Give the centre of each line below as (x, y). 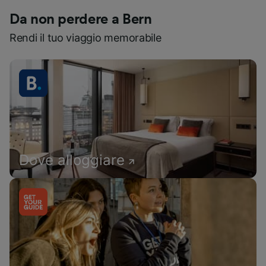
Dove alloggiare (72, 160)
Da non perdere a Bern (81, 20)
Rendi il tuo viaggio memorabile (85, 38)
